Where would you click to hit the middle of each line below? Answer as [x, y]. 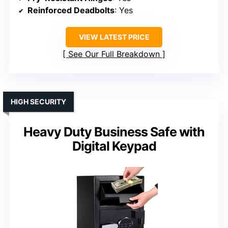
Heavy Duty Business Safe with [114, 132]
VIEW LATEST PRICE [114, 37]
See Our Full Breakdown [114, 54]
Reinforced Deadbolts [71, 10]
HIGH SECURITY [38, 101]
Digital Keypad [114, 146]
